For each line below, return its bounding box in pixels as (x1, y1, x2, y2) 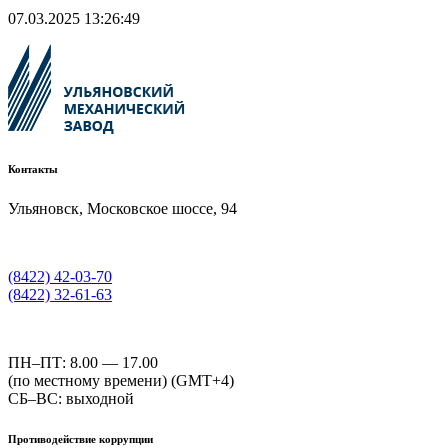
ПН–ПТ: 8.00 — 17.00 (8, 353, 158, 371)
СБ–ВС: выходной (8, 389, 134, 407)
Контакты (8, 162, 58, 175)
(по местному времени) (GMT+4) (8, 371, 234, 389)
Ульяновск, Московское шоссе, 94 (8, 199, 237, 217)
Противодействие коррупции (8, 432, 153, 445)
